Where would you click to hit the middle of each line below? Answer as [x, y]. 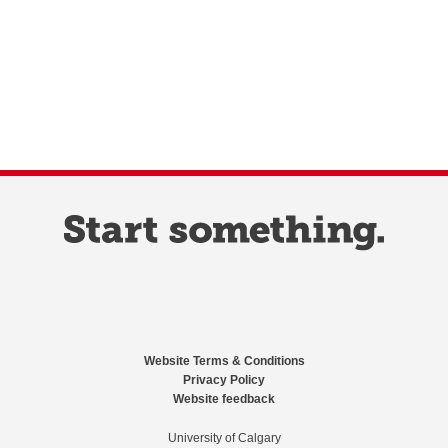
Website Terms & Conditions [224, 362]
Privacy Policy [224, 381]
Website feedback [224, 400]
